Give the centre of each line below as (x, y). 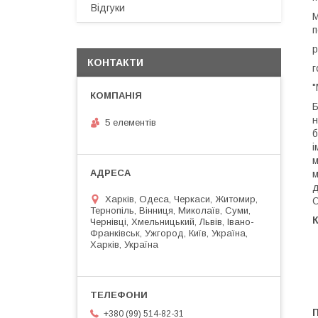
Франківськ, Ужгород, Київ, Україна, (169, 233)
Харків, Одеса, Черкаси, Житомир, (181, 199)
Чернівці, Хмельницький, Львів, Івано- (172, 221)
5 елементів (131, 122)
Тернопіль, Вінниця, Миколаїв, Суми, (170, 210)
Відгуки (108, 8)
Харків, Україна (124, 244)
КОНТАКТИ (115, 62)
